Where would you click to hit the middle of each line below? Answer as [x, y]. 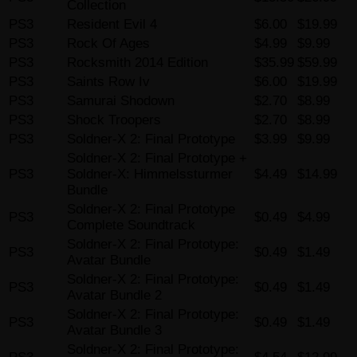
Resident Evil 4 [112, 25]
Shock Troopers [114, 120]
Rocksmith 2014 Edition [137, 63]
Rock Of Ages [108, 44]
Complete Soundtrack [131, 226]
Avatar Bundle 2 [114, 296]
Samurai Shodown [121, 101]
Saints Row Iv [108, 82]
